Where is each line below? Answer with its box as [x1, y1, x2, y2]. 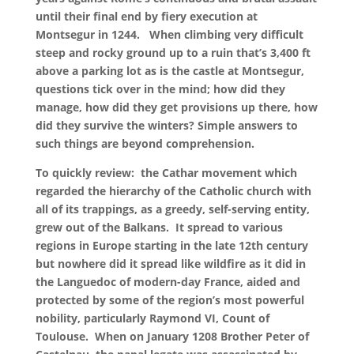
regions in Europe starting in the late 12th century [35, 238, 308, 253]
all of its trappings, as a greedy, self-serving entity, [35, 201, 310, 217]
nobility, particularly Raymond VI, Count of [35, 311, 269, 326]
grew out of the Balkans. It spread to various [35, 220, 283, 235]
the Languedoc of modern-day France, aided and [35, 274, 300, 289]
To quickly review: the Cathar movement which [35, 165, 297, 180]
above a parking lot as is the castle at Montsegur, [35, 63, 304, 78]
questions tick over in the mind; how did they [35, 81, 285, 96]
